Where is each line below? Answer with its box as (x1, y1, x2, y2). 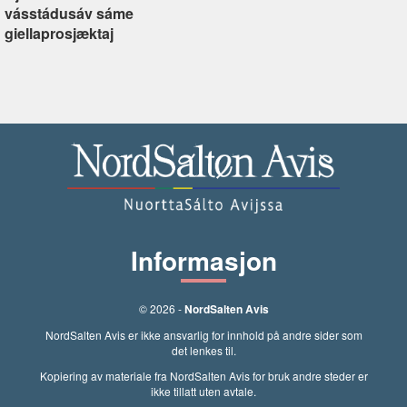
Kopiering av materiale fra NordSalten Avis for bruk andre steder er (39, 368, 368, 383)
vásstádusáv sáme (5, 2, 134, 24)
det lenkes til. (171, 342, 236, 358)
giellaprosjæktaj (5, 22, 114, 44)
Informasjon (130, 242, 277, 279)
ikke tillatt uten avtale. (151, 383, 256, 399)
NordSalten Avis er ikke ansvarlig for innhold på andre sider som (45, 327, 362, 342)
